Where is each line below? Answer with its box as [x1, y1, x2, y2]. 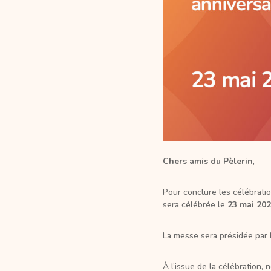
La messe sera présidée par [162, 229, 270, 241]
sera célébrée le [162, 198, 227, 211]
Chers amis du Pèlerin [162, 155, 253, 167]
